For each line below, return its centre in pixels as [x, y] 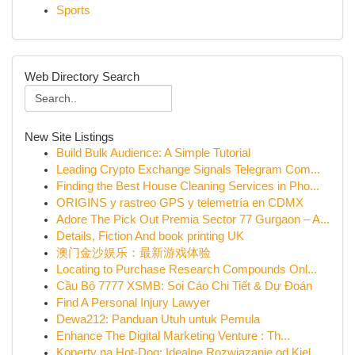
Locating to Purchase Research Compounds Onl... [187, 269]
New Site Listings [69, 137]
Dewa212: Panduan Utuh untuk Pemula [158, 319]
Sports [73, 10]
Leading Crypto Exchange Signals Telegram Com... [188, 170]
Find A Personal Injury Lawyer [133, 303]
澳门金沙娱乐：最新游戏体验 [134, 253]
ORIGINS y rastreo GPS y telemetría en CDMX [180, 203]
